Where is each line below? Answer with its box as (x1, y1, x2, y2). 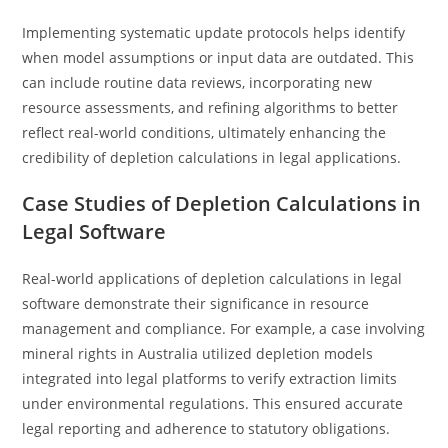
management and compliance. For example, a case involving (22, 319, 426, 338)
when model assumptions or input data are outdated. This (22, 48, 415, 67)
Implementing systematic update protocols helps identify (22, 23, 406, 42)
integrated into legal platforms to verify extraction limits (22, 369, 398, 388)
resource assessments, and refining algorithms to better (22, 98, 399, 117)
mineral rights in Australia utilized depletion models (22, 344, 374, 363)
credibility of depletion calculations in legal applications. (22, 148, 402, 167)
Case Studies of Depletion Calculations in (22, 190, 422, 217)
